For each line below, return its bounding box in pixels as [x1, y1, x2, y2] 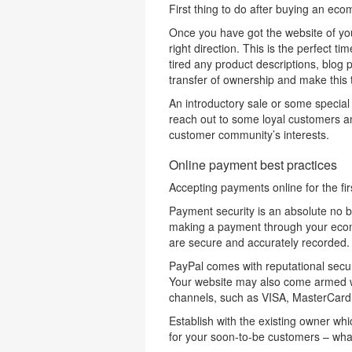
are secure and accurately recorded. [168, 234, 350, 250]
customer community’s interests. [168, 126, 329, 142]
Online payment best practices [168, 156, 337, 174]
